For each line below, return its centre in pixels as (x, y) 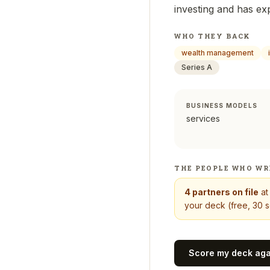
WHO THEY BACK (213, 36)
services (203, 118)
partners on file (225, 192)
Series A (197, 67)
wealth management (218, 53)
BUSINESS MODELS (222, 105)
